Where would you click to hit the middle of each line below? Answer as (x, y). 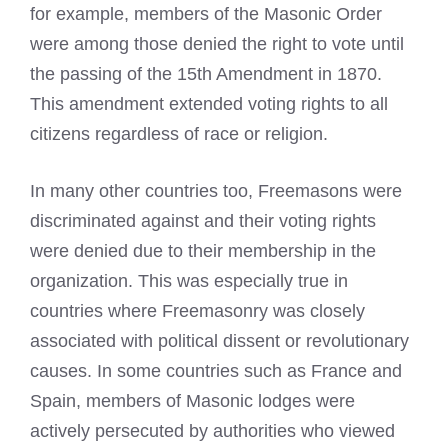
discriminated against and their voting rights (203, 221)
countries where (96, 311)
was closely (316, 311)
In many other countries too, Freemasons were (216, 191)
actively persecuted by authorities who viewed (212, 431)
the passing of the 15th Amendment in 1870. (206, 74)
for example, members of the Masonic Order (206, 14)
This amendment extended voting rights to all (209, 104)
